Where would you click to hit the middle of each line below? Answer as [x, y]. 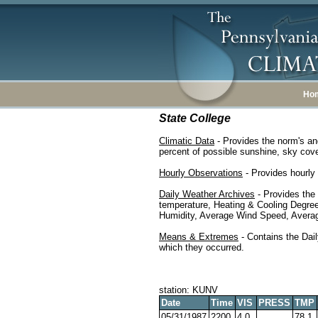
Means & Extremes [199, 237]
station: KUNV [188, 290]
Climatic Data [187, 141]
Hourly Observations [201, 173]
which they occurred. [202, 247]
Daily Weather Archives [207, 194]
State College [195, 118]
